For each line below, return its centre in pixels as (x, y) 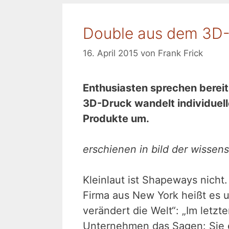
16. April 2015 (110, 53)
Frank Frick (180, 53)
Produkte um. (116, 118)
